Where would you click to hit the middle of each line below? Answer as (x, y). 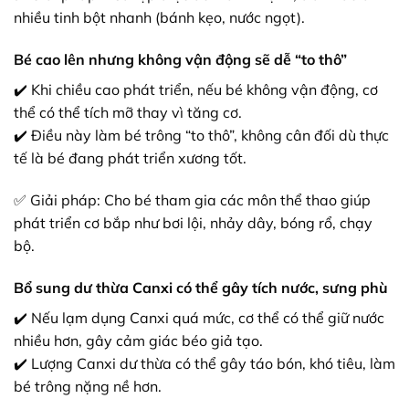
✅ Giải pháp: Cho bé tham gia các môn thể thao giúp (192, 199)
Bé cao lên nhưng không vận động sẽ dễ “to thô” (180, 60)
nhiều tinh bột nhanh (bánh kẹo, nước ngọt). (159, 18)
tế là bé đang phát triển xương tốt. (130, 158)
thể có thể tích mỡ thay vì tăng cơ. (128, 113)
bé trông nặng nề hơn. (88, 386)
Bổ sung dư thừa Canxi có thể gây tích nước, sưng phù (201, 287)
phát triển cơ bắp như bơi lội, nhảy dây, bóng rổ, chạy (193, 222)
